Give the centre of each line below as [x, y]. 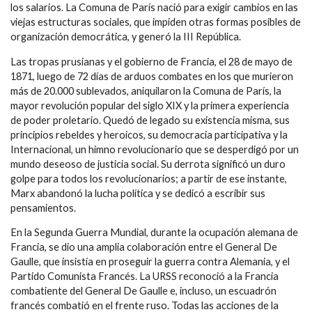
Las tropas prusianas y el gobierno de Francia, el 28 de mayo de [151, 61]
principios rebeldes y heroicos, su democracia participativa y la [149, 134]
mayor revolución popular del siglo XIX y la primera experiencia [150, 105]
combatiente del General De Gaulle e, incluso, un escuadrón [143, 291]
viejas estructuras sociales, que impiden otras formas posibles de [156, 22]
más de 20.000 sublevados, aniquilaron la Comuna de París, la [146, 91]
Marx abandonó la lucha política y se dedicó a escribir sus [138, 193]
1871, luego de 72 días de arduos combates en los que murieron [152, 76]
